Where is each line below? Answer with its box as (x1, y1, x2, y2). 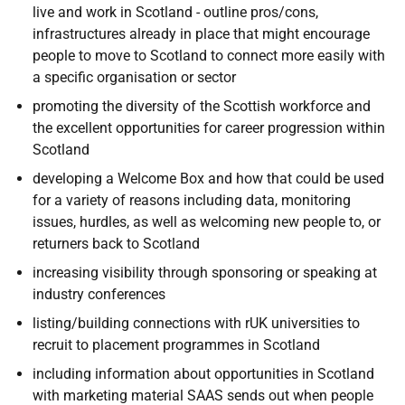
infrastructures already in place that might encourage (33, 25, 370, 42)
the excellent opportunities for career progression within (33, 119, 385, 137)
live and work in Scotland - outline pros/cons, (33, 4, 318, 21)
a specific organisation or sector (33, 69, 236, 86)
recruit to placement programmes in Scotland (33, 336, 320, 353)
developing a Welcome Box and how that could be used (33, 170, 384, 187)
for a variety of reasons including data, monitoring (33, 192, 351, 209)
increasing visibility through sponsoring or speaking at (33, 264, 377, 281)
